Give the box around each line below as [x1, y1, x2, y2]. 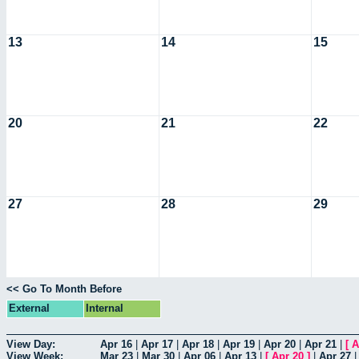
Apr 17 [141, 337, 173, 350]
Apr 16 [100, 337, 132, 350]
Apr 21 [305, 337, 337, 350]
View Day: [6, 337, 55, 350]
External [9, 302, 50, 315]
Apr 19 [223, 337, 255, 350]
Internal [86, 302, 123, 315]
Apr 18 [182, 337, 214, 350]
